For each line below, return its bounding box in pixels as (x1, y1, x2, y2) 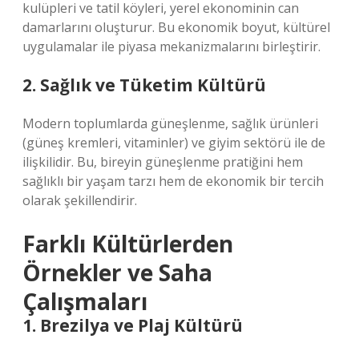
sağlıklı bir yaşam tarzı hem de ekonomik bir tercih (22, 172, 324, 190)
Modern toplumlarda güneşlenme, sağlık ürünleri (22, 115, 318, 132)
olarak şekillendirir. (22, 192, 137, 209)
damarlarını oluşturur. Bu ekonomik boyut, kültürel (22, 18, 330, 36)
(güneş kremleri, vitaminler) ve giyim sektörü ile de (22, 134, 325, 151)
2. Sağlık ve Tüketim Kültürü (22, 74, 266, 96)
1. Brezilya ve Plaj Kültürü (22, 314, 243, 337)
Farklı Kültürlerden (22, 228, 233, 259)
